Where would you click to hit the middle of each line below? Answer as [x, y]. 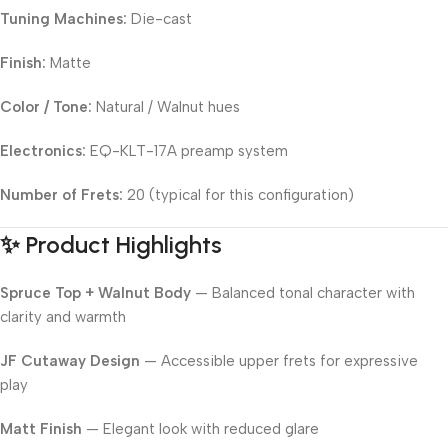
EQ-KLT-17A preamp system [187, 151]
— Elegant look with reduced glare [200, 429]
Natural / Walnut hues [166, 107]
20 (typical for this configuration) [238, 195]
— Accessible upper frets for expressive [279, 361]
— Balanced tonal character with [303, 293]
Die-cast [159, 19]
